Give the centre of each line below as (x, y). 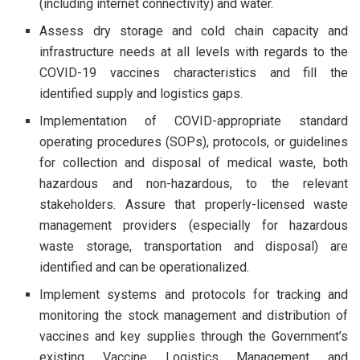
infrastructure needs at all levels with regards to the (194, 51)
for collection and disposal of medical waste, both (194, 162)
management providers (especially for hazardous (194, 225)
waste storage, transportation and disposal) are (194, 246)
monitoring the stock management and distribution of (194, 315)
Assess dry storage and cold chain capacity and (194, 31)
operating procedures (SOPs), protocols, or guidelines (194, 141)
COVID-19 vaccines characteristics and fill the (194, 72)
